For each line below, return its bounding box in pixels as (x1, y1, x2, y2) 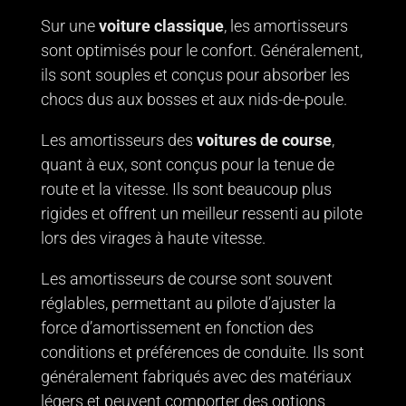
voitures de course (196, 130, 332, 150)
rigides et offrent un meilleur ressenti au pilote (40, 203, 362, 223)
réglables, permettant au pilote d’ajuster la (40, 293, 336, 313)
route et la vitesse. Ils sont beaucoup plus (40, 179, 332, 198)
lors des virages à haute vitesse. (40, 227, 266, 247)
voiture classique (94, 15, 224, 35)
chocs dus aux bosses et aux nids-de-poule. (40, 89, 347, 109)
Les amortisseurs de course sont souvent (40, 268, 333, 288)
